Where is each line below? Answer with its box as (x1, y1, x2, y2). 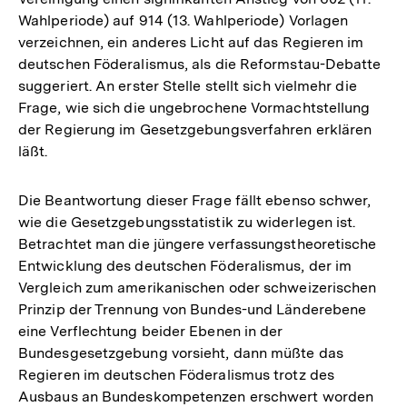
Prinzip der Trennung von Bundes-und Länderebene (18, 301, 367, 319)
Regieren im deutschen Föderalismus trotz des (18, 366, 334, 384)
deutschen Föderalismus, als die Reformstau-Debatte (18, 55, 382, 74)
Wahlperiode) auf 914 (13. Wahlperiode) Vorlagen (18, 12, 349, 30)
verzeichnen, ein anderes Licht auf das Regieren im (18, 34, 364, 52)
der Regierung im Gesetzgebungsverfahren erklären (18, 121, 372, 139)
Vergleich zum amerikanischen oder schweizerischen (18, 279, 377, 297)
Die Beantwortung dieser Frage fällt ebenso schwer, (18, 192, 372, 210)
